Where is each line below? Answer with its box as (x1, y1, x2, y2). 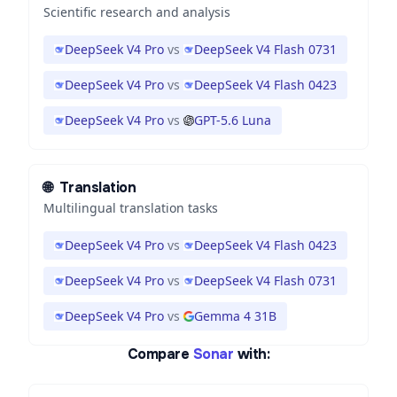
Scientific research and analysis (43, 4, 230, 20)
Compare (127, 345, 190, 363)
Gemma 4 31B (194, 307, 276, 324)
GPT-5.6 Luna (194, 112, 271, 128)
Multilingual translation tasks (43, 199, 218, 216)
